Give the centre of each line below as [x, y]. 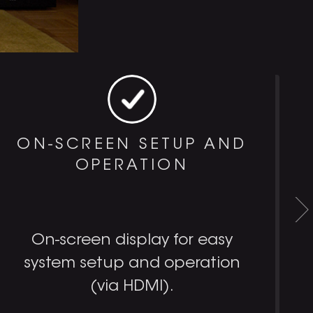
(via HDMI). [132, 287]
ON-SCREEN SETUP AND [132, 145]
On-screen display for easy [132, 241]
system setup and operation [132, 264]
